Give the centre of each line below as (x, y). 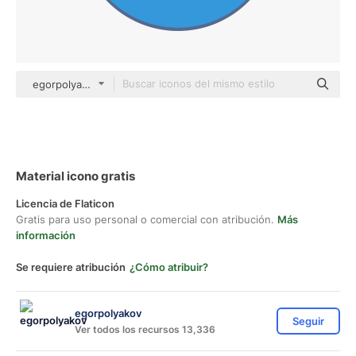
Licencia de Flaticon (65, 203)
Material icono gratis (75, 176)
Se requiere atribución (71, 267)
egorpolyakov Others (85, 84)
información (46, 235)
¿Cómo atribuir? (169, 267)
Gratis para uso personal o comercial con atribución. (147, 219)
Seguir (308, 321)
